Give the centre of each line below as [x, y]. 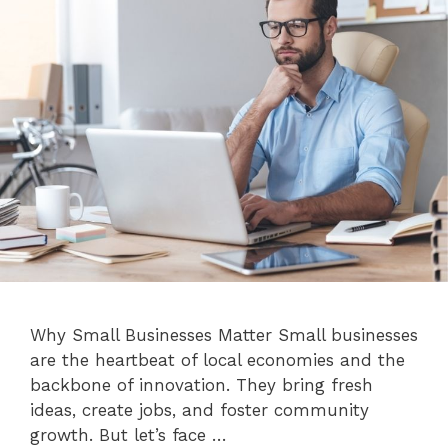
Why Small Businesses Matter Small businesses [224, 335]
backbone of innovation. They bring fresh [201, 385]
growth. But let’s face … [128, 435]
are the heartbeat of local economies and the [217, 360]
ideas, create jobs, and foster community [199, 410]
